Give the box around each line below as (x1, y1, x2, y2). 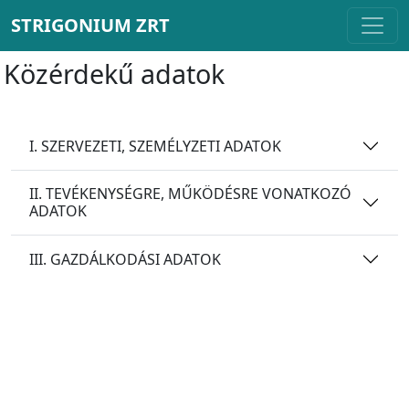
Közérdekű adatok (4, 56, 225, 91)
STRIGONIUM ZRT (11, 13, 170, 37)
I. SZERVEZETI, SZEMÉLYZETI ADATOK (29, 135, 281, 156)
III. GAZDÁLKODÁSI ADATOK (29, 248, 221, 269)
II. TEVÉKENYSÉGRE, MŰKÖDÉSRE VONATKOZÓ (29, 184, 351, 204)
